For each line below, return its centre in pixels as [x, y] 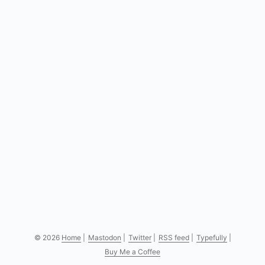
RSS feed [174, 237]
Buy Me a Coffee [132, 252]
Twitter [140, 237]
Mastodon [104, 237]
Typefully [211, 237]
